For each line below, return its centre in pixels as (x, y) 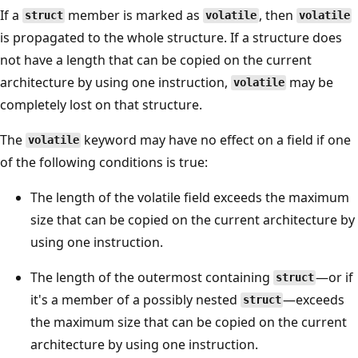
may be (310, 82)
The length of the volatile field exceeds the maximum (190, 197)
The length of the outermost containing (152, 277)
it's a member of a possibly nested (135, 299)
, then (277, 15)
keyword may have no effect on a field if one (216, 139)
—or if (335, 277)
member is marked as (134, 15)
